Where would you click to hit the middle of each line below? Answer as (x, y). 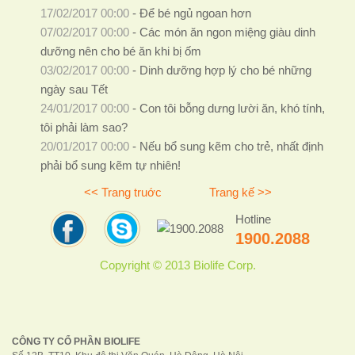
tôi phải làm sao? (84, 128)
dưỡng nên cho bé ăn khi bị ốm (120, 52)
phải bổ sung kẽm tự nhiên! (110, 166)
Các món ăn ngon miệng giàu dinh (227, 33)
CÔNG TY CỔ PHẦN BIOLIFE (76, 342)
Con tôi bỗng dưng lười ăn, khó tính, (232, 109)
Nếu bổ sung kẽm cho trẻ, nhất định (231, 147)
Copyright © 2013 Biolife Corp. (177, 266)
